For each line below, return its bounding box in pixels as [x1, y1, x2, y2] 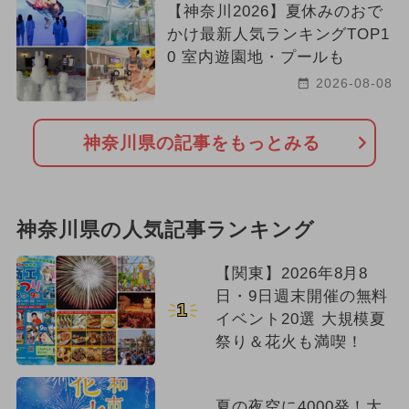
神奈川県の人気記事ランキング [16, 219, 316, 242]
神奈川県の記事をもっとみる [83, 132, 320, 152]
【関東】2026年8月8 [215, 265, 369, 283]
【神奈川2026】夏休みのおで [166, 2, 384, 20]
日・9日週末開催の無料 [215, 288, 389, 306]
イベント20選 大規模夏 [215, 310, 387, 329]
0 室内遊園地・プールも [166, 47, 346, 66]
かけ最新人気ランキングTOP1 [166, 25, 391, 43]
